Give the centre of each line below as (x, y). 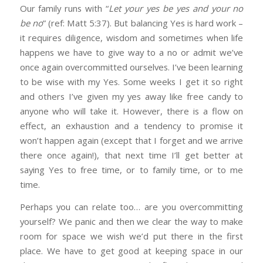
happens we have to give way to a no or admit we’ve (131, 52)
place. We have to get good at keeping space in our (131, 250)
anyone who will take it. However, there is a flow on (131, 111)
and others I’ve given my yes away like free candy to (131, 96)
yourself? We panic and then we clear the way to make (131, 221)
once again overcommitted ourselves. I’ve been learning (131, 67)
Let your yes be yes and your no (176, 8)
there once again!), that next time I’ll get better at (131, 155)
